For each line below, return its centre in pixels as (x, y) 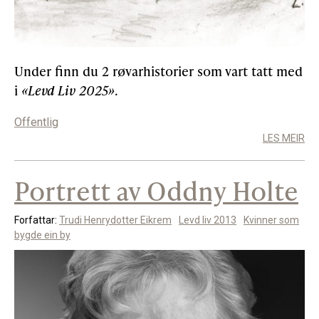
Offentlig (36, 122)
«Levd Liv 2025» (68, 90)
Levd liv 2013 (208, 220)
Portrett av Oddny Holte (156, 191)
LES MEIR (284, 138)
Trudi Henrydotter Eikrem (115, 220)
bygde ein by (42, 235)
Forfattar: (37, 220)
